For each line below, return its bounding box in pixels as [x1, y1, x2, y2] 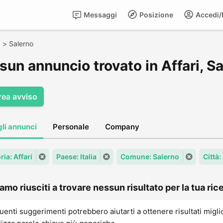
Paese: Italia [56, 152, 97, 161]
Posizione [138, 10, 173, 19]
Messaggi [82, 10, 117, 19]
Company [105, 122, 139, 131]
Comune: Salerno [120, 152, 179, 161]
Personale [53, 122, 89, 131]
